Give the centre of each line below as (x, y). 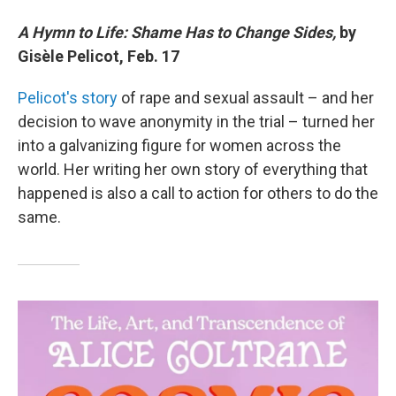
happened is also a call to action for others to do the (198, 194)
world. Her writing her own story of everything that (193, 170)
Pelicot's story (68, 98)
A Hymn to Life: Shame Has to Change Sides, (179, 33)
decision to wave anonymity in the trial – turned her (196, 122)
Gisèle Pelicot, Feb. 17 (99, 57)
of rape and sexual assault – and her (246, 98)
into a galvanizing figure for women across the (179, 146)
